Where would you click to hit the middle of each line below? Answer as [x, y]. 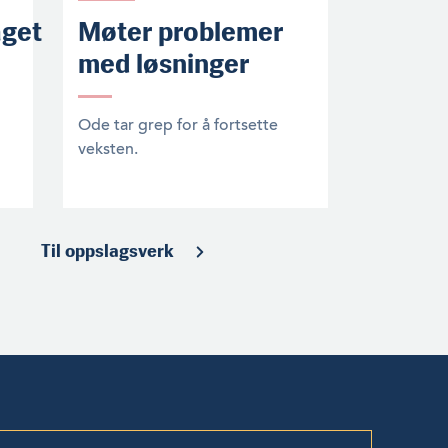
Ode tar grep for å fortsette [178, 124]
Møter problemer [181, 31]
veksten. [108, 148]
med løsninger [164, 63]
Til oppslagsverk [107, 250]
